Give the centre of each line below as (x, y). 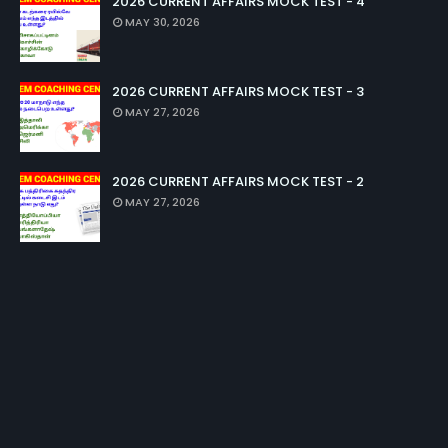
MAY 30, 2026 (162, 22)
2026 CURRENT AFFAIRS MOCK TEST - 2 (238, 181)
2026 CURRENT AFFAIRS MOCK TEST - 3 (238, 91)
